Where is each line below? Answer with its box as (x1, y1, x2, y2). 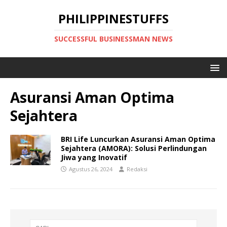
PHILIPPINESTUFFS (58, 10, 169, 27)
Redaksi (127, 165, 147, 173)
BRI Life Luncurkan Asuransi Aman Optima (61, 134, 215, 144)
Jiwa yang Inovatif (61, 153, 127, 162)
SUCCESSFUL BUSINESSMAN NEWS (54, 34, 173, 44)
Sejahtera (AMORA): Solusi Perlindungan (61, 143, 207, 153)
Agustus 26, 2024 (69, 165, 112, 173)
